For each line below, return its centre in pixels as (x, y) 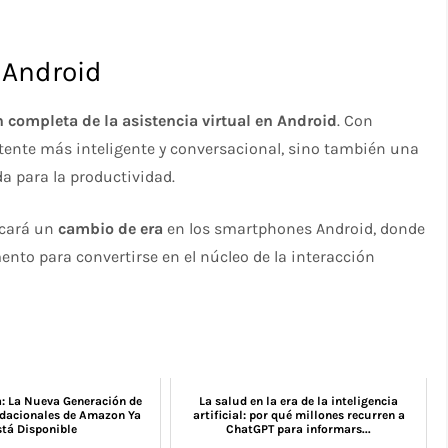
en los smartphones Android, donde (294, 229)
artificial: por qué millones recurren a (298, 415)
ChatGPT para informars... (299, 429)
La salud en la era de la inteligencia (299, 401)
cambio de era (111, 229)
